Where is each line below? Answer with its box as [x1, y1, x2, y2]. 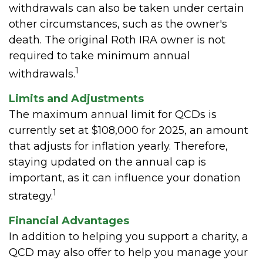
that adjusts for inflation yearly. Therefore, [9, 139, 228, 153]
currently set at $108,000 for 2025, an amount [9, 123, 248, 137]
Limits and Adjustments [9, 92, 144, 105]
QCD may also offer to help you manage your [9, 245, 248, 259]
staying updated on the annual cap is [9, 155, 206, 168]
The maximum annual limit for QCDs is [9, 107, 217, 121]
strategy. [9, 189, 53, 203]
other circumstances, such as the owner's [9, 17, 227, 31]
